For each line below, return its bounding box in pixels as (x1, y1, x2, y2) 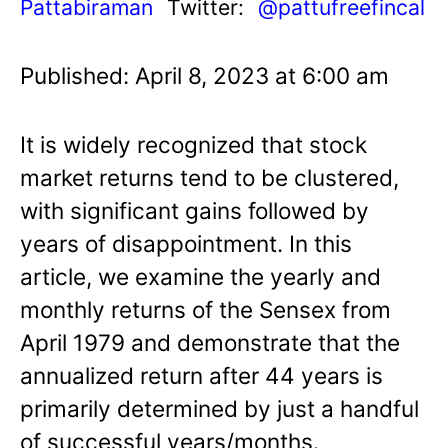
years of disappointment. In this (20, 229, 352, 257)
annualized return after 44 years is (20, 361, 383, 389)
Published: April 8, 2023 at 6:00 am (20, 61, 389, 89)
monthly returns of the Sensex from (20, 295, 391, 323)
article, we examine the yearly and (20, 262, 381, 290)
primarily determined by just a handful (20, 394, 419, 422)
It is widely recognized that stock (20, 130, 367, 158)
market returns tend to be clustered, (20, 163, 399, 191)
